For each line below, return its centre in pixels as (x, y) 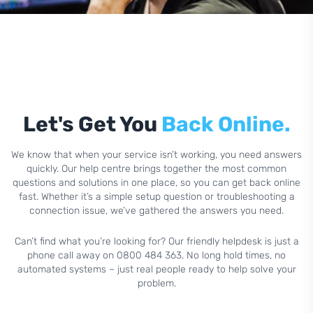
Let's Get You (92, 124)
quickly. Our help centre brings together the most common (156, 169)
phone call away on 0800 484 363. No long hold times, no (156, 255)
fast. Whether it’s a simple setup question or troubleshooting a (156, 197)
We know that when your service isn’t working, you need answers (156, 155)
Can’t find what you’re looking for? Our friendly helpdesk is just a (156, 241)
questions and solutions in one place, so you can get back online (156, 183)
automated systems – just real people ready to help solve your (156, 269)
